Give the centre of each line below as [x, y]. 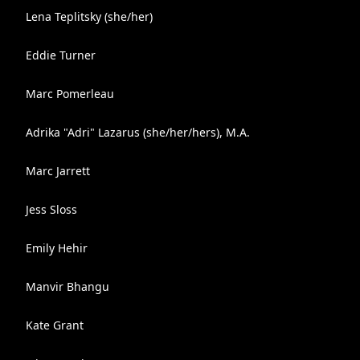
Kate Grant [55, 325]
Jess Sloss [51, 209]
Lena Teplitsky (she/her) [89, 16]
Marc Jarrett [58, 171]
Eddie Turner [61, 55]
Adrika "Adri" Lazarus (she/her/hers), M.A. [138, 132]
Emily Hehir [57, 248]
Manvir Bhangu [67, 286]
